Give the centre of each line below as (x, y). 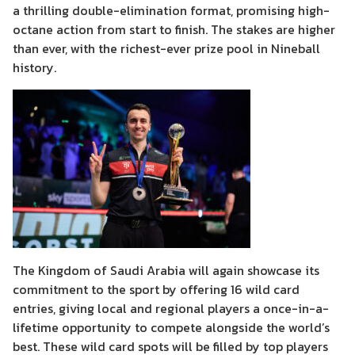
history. (34, 68)
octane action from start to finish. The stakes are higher (174, 30)
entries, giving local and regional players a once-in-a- (171, 309)
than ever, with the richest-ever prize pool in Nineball (166, 49)
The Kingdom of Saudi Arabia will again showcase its (166, 271)
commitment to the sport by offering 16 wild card (156, 290)
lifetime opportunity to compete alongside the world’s (171, 328)
